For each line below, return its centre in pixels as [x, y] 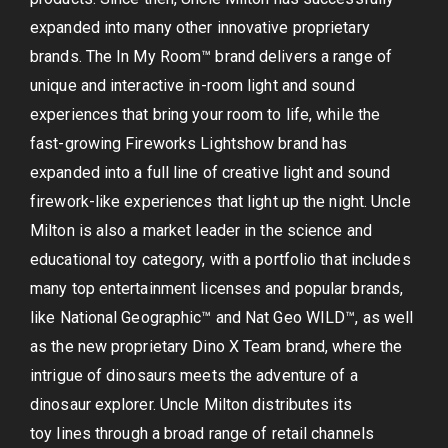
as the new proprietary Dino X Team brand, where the [216, 347]
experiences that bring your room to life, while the [205, 115]
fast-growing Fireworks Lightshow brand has [189, 144]
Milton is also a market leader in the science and [201, 231]
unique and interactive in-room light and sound [192, 86]
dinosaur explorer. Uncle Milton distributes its [191, 405]
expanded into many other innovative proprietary [200, 28]
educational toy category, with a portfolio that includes [220, 260]
